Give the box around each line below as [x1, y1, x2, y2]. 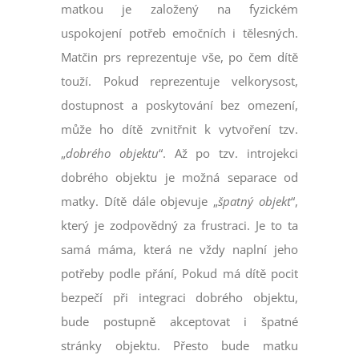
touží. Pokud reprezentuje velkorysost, [61, 73, 298, 90]
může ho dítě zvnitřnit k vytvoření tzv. [61, 121, 298, 138]
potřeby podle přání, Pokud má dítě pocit [61, 265, 298, 282]
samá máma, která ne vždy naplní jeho [61, 241, 298, 258]
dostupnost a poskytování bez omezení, [61, 97, 298, 114]
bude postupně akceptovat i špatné [61, 313, 298, 330]
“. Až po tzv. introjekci [158, 145, 298, 162]
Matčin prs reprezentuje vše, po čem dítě [61, 49, 298, 66]
